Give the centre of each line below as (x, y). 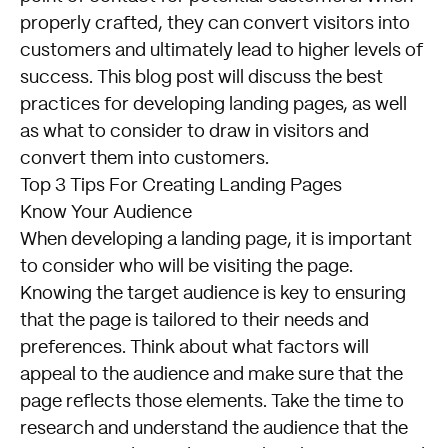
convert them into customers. (146, 159)
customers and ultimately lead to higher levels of (221, 51)
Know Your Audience (106, 213)
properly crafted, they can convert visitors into (215, 24)
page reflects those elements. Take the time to (212, 402)
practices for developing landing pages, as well (213, 105)
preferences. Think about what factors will (194, 348)
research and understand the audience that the (214, 429)
